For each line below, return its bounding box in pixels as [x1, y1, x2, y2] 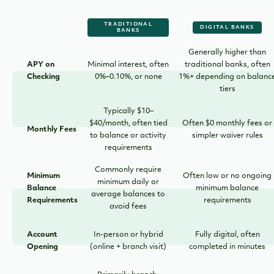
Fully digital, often [194, 231, 260, 239]
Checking [27, 73, 60, 81]
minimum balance [196, 184, 259, 192]
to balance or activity [90, 131, 166, 139]
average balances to [91, 190, 165, 198]
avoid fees [109, 202, 147, 210]
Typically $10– [103, 107, 154, 115]
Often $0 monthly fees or [182, 119, 272, 127]
